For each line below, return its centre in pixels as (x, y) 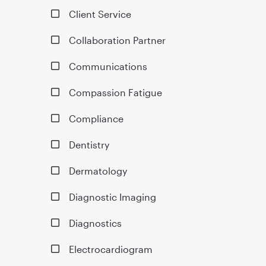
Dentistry (89, 144)
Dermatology (98, 170)
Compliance (96, 118)
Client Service (100, 14)
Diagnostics (95, 223)
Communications (108, 66)
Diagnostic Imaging (112, 197)
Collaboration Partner (117, 40)
